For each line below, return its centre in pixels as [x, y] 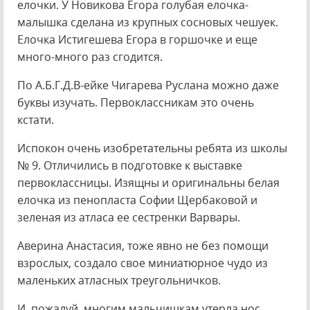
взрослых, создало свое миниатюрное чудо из [143, 263]
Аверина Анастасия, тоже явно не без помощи [143, 246]
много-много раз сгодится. [90, 57]
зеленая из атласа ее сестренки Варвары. [129, 217]
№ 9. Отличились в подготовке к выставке [130, 165]
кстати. [36, 120]
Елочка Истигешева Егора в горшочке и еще [137, 39]
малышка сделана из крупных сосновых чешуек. [148, 22]
